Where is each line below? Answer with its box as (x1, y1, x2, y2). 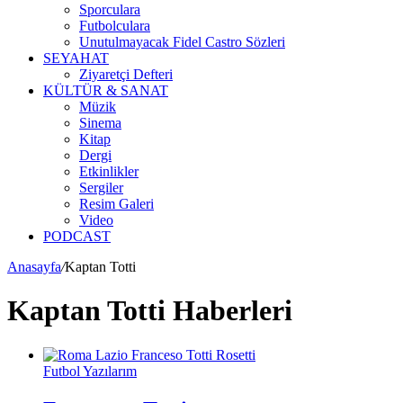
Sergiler (79, 180, 123, 195)
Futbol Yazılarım (43, 363, 137, 379)
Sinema (79, 115, 121, 130)
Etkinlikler (79, 164, 139, 179)
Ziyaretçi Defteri (79, 67, 173, 82)
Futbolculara (79, 18, 150, 33)
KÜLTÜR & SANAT (43, 83, 168, 98)
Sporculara (79, 2, 140, 17)
